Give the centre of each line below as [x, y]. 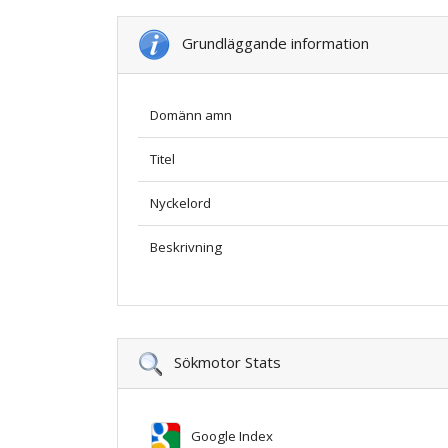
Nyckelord [180, 202]
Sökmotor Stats [221, 361]
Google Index [227, 435]
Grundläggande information [269, 42]
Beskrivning [186, 246]
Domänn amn [191, 114]
